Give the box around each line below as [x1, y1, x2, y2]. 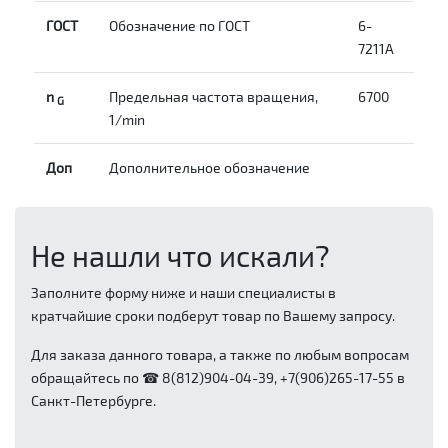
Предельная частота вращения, [109, 88, 318, 106]
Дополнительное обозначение [109, 159, 310, 177]
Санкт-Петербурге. [31, 392, 156, 410]
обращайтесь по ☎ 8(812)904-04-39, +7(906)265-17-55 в [31, 369, 405, 387]
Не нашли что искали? [31, 238, 330, 274]
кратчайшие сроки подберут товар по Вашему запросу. [31, 307, 395, 325]
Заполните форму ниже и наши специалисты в [31, 284, 336, 302]
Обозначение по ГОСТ [109, 17, 250, 35]
